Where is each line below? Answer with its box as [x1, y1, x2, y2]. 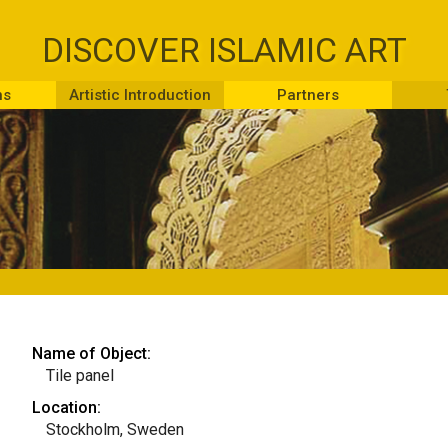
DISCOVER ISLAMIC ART [41, 30, 407, 70]
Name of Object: [31, 344, 151, 363]
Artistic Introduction [69, 86, 211, 104]
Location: [31, 398, 101, 417]
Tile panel [45, 366, 114, 385]
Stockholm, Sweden [45, 420, 184, 439]
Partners [277, 86, 339, 104]
